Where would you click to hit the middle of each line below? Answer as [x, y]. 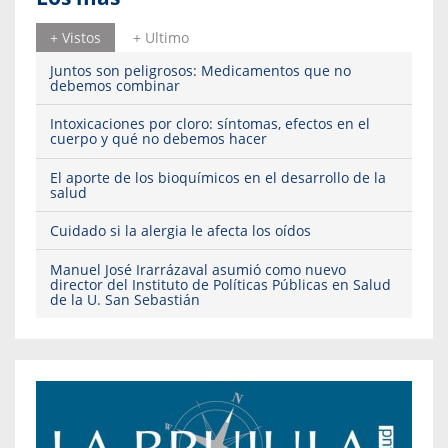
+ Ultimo [161, 37]
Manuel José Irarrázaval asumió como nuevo [198, 269]
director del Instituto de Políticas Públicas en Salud [220, 284]
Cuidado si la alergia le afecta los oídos [180, 231]
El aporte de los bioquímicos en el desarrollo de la [218, 177]
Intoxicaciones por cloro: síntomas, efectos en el [210, 124]
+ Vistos [75, 37]
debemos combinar [115, 85]
